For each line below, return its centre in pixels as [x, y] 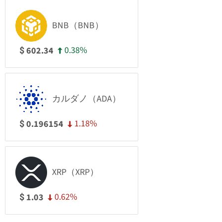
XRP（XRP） [75, 172]
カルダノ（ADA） [86, 99]
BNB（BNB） [78, 26]
